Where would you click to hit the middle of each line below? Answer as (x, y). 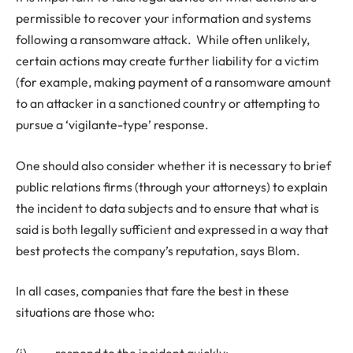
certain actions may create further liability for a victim (167, 60)
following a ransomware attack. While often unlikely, (163, 39)
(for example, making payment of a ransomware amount (173, 82)
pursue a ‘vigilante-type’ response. (112, 124)
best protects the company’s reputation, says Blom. (158, 250)
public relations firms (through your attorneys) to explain (172, 186)
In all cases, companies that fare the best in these (152, 291)
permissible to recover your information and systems (163, 18)
